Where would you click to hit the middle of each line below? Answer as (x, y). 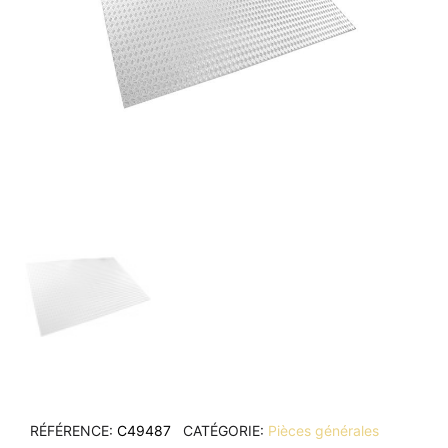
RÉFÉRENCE (69, 430)
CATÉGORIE (221, 430)
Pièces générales (323, 430)
